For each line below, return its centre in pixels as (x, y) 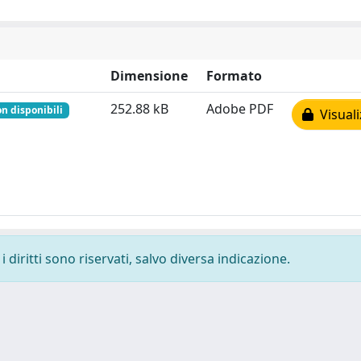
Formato (234, 76)
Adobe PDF (240, 109)
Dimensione (149, 76)
